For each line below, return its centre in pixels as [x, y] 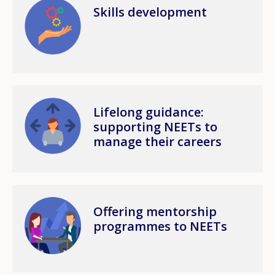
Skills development [150, 12]
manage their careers [158, 141]
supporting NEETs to [156, 126]
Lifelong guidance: [149, 112]
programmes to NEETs [161, 227]
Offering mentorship [155, 212]
